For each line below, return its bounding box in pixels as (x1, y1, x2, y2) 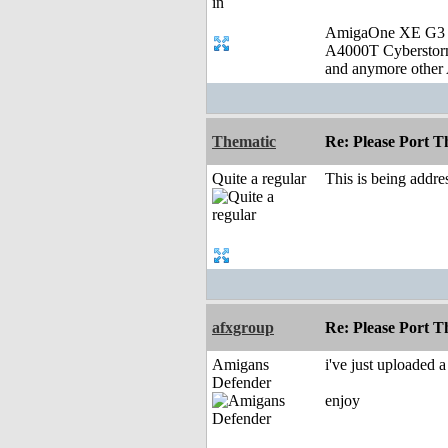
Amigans (212, 356, 269, 374)
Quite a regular (212, 170, 306, 188)
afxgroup (212, 319, 274, 337)
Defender (212, 374, 271, 392)
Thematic (212, 133, 276, 151)
